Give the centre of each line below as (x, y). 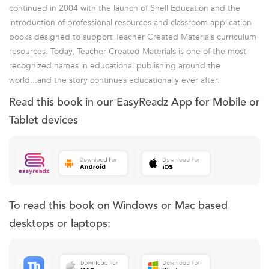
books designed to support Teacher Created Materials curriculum (133, 37)
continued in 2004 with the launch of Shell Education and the (125, 8)
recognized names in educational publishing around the (115, 65)
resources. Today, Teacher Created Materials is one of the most (128, 51)
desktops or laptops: (60, 224)
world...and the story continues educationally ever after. (114, 80)
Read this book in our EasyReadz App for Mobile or (134, 102)
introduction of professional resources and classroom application (130, 22)
